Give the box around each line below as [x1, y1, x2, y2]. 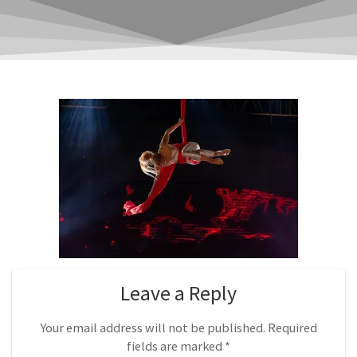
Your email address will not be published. [40, 319, 265, 335]
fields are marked [127, 337, 225, 354]
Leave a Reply [120, 279, 237, 306]
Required [267, 319, 317, 335]
